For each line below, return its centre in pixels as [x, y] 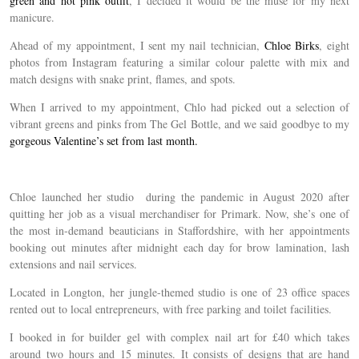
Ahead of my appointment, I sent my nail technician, [135, 45]
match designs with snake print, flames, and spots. [123, 79]
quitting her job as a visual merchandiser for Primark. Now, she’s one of [179, 213]
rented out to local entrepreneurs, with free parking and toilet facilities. [171, 309]
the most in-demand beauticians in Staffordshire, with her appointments [179, 230]
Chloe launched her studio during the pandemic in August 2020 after [179, 196]
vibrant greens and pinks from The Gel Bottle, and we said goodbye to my [179, 123]
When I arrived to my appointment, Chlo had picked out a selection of [179, 107]
